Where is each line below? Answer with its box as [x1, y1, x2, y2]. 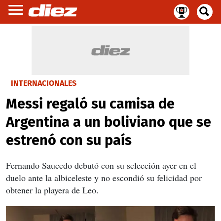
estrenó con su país [6, 132, 132, 149]
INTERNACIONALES [11, 78, 76, 88]
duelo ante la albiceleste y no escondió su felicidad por [6, 172, 202, 184]
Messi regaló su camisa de [6, 95, 175, 112]
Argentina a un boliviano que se [6, 113, 211, 131]
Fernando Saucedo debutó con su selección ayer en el [6, 159, 196, 171]
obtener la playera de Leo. [6, 184, 99, 196]
